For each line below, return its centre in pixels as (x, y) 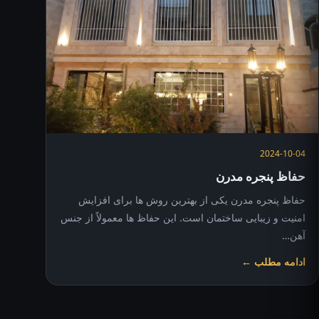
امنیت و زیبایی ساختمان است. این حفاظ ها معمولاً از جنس (183, 217)
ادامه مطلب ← (273, 261)
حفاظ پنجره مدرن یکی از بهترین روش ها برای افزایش (192, 199)
